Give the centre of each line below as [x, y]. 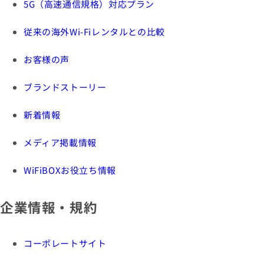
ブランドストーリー [65, 87]
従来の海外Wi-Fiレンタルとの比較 [94, 32]
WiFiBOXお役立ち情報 [70, 170]
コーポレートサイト [65, 243]
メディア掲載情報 [60, 142]
